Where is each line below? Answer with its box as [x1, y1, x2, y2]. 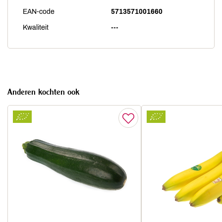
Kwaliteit [23, 24, 49, 31]
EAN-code [23, 8, 55, 15]
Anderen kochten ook [7, 87, 79, 97]
